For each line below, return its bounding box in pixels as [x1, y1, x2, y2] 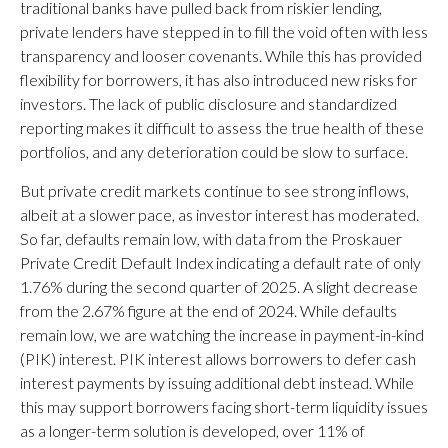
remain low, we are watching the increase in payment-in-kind [20, 325, 424, 345]
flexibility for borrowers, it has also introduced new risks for [20, 70, 417, 90]
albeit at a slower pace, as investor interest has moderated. [20, 205, 419, 225]
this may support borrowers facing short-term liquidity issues [20, 397, 428, 417]
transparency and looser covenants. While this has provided [20, 46, 422, 66]
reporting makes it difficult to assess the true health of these [20, 118, 424, 138]
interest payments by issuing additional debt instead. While [20, 373, 414, 393]
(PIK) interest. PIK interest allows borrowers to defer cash [20, 349, 416, 369]
